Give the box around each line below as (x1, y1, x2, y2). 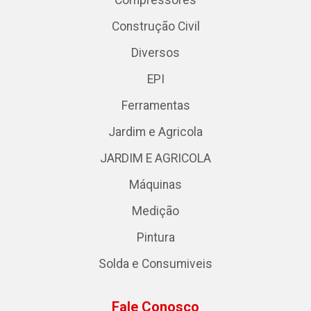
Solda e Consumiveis (99, 257, 212, 271)
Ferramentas (121, 99, 190, 113)
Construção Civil (111, 19, 200, 34)
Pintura (136, 230, 175, 245)
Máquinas (129, 178, 182, 192)
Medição (132, 204, 179, 219)
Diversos (131, 46, 180, 60)
